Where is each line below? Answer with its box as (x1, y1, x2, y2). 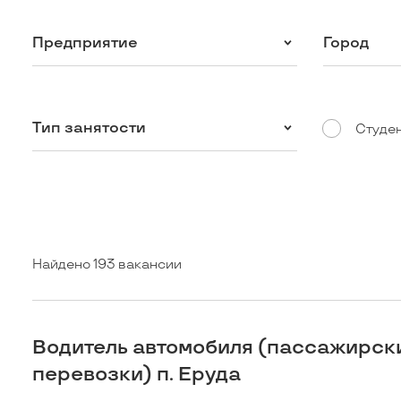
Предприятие (32, 33, 139, 52)
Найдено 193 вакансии (32, 257, 183, 273)
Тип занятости (32, 118, 147, 137)
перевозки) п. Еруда (32, 363, 242, 388)
